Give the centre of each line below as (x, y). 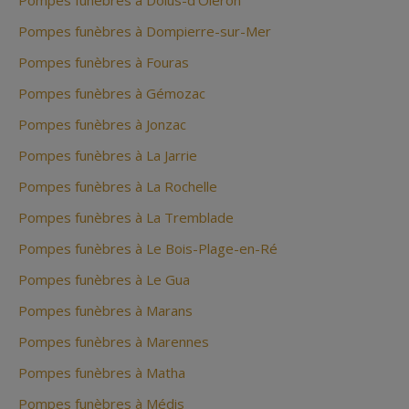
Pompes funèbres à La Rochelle (118, 187)
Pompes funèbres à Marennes (114, 342)
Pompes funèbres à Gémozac (112, 94)
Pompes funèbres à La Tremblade (126, 218)
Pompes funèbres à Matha (102, 373)
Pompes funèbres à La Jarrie (108, 156)
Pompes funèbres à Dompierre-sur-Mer (145, 31)
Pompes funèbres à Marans (105, 311)
